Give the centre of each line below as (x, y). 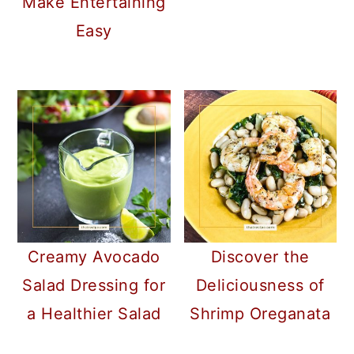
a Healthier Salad (94, 314)
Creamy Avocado (94, 257)
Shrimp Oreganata (260, 314)
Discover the (260, 257)
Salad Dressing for (94, 286)
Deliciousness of (260, 286)
